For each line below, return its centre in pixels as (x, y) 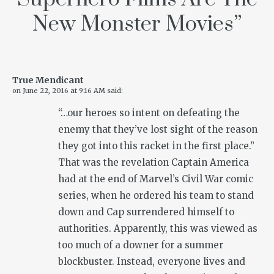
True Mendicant (48, 80)
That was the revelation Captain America (154, 163)
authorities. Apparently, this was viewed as (158, 229)
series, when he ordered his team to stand (156, 196)
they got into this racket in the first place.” (156, 146)
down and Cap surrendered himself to (146, 212)
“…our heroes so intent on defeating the (149, 113)
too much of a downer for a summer (141, 245)
